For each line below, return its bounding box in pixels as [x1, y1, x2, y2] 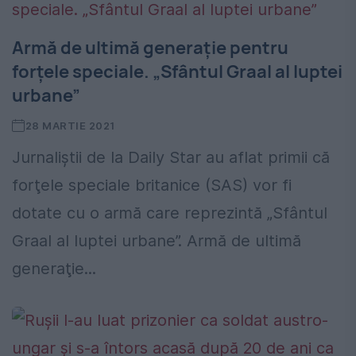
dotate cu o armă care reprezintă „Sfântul [12, 203, 327, 223]
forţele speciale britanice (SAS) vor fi [12, 176, 292, 195]
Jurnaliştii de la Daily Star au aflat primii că [12, 148, 330, 168]
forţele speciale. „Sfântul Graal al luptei [12, 60, 342, 84]
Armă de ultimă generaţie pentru [12, 36, 288, 60]
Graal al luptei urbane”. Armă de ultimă [12, 231, 301, 251]
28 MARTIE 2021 [25, 119, 115, 133]
